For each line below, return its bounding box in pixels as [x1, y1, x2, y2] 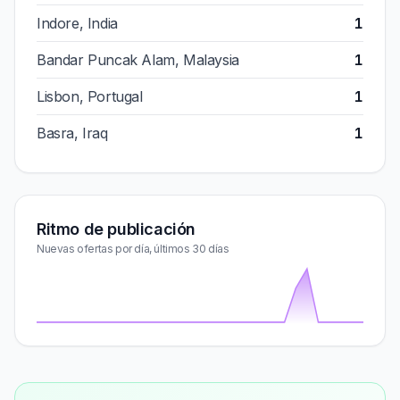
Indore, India [37, 14, 118, 32]
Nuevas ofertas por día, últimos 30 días [37, 242, 229, 255]
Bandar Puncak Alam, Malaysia [37, 51, 239, 69]
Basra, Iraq [37, 124, 108, 142]
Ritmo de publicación [37, 220, 196, 238]
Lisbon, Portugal [37, 87, 143, 105]
